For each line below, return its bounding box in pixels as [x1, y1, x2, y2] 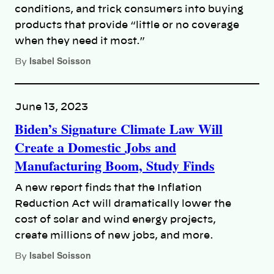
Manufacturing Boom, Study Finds [15, 155, 215, 176]
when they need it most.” [15, 35, 145, 46]
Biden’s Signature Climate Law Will [15, 118, 223, 139]
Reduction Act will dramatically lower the [15, 198, 231, 209]
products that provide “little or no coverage [15, 20, 239, 30]
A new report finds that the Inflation [15, 182, 202, 193]
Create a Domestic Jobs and [15, 136, 176, 157]
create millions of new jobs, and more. [15, 230, 213, 240]
